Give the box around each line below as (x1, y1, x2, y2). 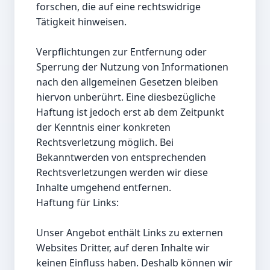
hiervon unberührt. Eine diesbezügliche (36, 90, 216, 104)
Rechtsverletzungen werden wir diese (36, 166, 208, 180)
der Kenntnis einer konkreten (36, 121, 171, 134)
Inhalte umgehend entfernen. (36, 181, 171, 195)
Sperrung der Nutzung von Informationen (36, 60, 228, 74)
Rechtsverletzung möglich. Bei (36, 136, 174, 149)
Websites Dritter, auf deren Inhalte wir (36, 241, 210, 255)
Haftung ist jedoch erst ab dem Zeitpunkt (36, 105, 224, 119)
